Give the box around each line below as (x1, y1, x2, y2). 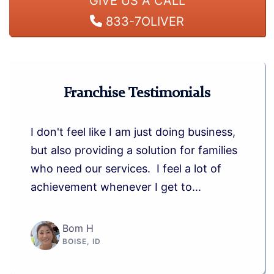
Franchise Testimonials (64, 86, 210, 101)
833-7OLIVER (102, 13, 184, 29)
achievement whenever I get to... (31, 180, 201, 193)
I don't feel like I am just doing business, (31, 125, 235, 138)
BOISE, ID (62, 237, 102, 246)
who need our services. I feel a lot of (31, 162, 221, 175)
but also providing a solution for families (31, 144, 237, 157)
